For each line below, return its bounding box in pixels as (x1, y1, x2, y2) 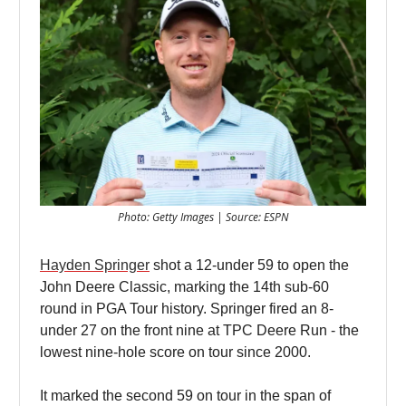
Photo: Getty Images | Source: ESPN (118, 208, 288, 225)
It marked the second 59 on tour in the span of (40, 387, 331, 403)
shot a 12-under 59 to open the (150, 256, 349, 273)
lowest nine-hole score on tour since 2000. (40, 343, 311, 360)
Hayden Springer (40, 256, 150, 273)
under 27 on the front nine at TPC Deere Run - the (40, 322, 359, 338)
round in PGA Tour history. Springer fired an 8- (40, 300, 333, 316)
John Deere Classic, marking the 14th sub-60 (40, 278, 329, 295)
